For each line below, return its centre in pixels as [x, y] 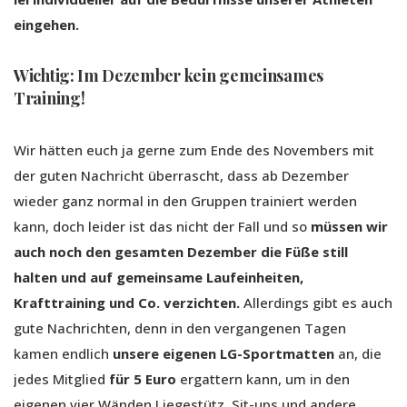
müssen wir [349, 227]
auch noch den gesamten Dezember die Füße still [181, 252]
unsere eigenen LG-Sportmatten [223, 354]
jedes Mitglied [61, 379]
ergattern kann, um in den [263, 379]
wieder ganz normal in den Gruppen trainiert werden [185, 201]
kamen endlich [63, 354]
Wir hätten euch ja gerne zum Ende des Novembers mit [194, 150]
